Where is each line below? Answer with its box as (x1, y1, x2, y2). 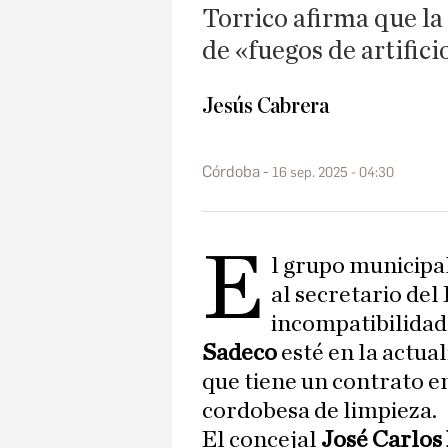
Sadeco (202, 341, 281, 366)
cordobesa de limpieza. (202, 399, 437, 424)
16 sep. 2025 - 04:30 (272, 163, 394, 181)
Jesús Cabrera (202, 94, 330, 119)
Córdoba (202, 161, 260, 181)
